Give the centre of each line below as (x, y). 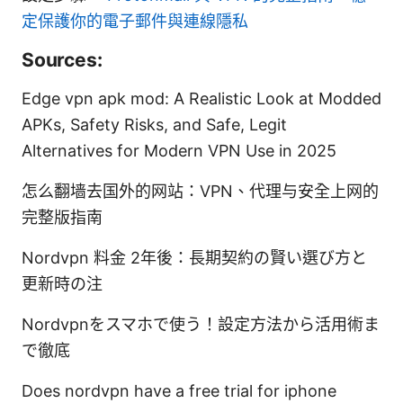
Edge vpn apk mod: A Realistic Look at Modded (201, 98)
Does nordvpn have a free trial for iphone (179, 390)
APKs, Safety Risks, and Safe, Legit (154, 124)
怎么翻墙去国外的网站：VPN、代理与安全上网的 (200, 191)
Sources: (62, 59)
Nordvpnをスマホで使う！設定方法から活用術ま (201, 324)
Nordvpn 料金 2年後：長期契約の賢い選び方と (194, 257)
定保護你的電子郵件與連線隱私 (135, 21)
